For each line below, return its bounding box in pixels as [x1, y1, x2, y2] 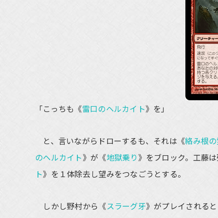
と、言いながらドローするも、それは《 [35, 135, 185, 146]
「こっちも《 [35, 103, 82, 114]
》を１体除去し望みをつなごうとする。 [43, 168, 186, 180]
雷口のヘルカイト [82, 103, 145, 114]
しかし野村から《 [35, 200, 107, 212]
